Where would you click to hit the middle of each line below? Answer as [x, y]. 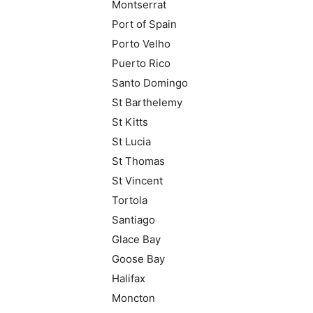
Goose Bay [138, 259]
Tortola [130, 200]
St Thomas [138, 161]
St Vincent [137, 181]
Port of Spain [144, 24]
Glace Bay [136, 239]
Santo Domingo [150, 83]
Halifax [129, 278]
